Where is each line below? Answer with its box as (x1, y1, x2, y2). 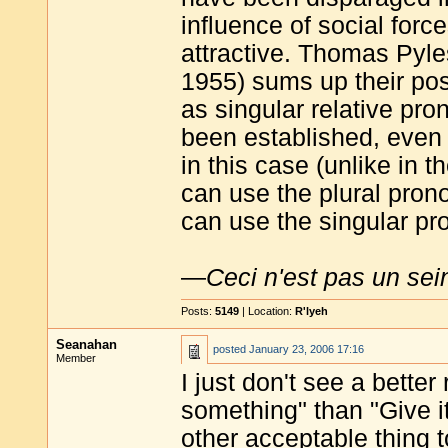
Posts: (181, 305, 215, 317)
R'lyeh (295, 305, 328, 317)
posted (213, 343, 249, 355)
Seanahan (56, 337, 117, 352)
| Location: (239, 305, 295, 317)
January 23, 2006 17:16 (249, 343, 364, 355)
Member (56, 352, 96, 364)
